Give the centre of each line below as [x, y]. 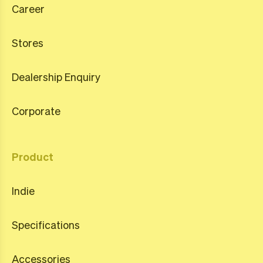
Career [28, 9]
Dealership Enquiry [56, 77]
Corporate [36, 111]
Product [33, 156]
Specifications [46, 225]
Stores [28, 43]
